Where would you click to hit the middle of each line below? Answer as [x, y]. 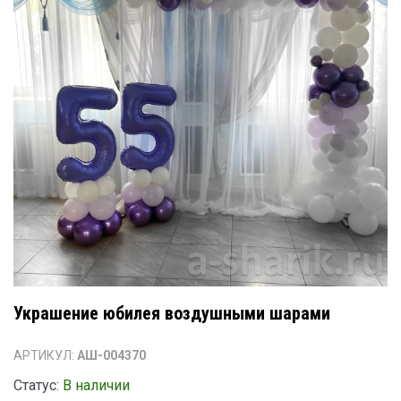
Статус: [36, 385]
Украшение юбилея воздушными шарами [172, 313]
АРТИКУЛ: [45, 355]
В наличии [96, 385]
